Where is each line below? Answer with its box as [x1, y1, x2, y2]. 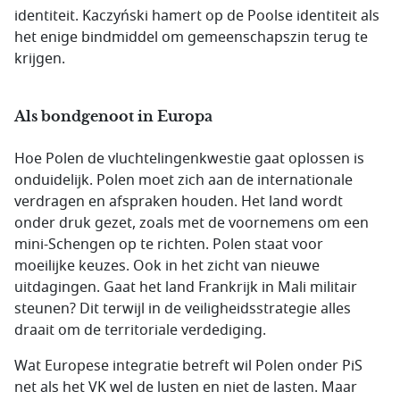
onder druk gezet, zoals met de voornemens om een [14, 212, 369, 234]
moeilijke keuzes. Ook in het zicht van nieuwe [14, 255, 320, 277]
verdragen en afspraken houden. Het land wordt [14, 191, 343, 212]
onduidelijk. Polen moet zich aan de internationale [14, 170, 353, 191]
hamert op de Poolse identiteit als [148, 5, 379, 27]
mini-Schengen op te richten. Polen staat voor [14, 234, 323, 255]
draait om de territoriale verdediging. [14, 320, 266, 341]
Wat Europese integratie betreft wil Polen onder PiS [14, 355, 362, 377]
